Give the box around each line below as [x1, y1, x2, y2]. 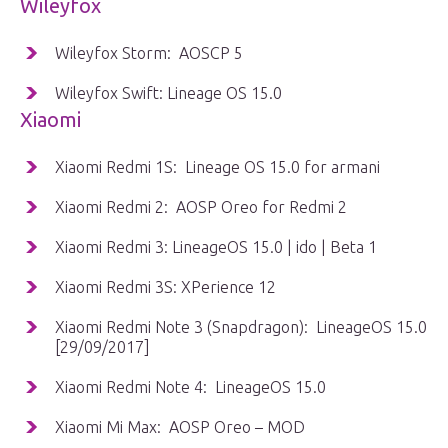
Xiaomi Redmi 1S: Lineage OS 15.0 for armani [55, 158, 380, 177]
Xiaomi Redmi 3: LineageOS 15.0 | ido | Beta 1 [55, 238, 377, 257]
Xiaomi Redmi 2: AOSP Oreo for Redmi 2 [55, 198, 347, 217]
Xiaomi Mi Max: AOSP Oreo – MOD [55, 418, 305, 437]
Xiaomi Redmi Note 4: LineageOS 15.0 [55, 378, 326, 397]
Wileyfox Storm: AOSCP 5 [55, 44, 243, 63]
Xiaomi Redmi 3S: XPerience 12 [55, 278, 276, 297]
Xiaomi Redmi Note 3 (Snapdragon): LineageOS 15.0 [55, 318, 427, 337]
